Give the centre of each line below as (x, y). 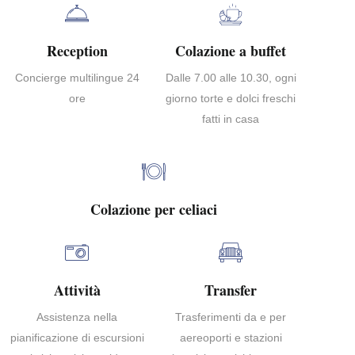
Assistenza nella (77, 317)
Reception (77, 50)
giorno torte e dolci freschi (231, 98)
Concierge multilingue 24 (77, 77)
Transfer (231, 290)
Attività (77, 290)
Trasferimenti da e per (231, 317)
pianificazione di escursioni (77, 337)
